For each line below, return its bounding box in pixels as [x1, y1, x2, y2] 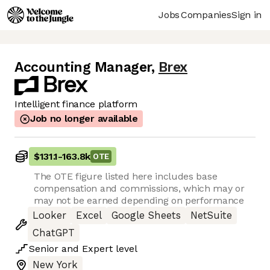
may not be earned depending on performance [34, 195, 244, 207]
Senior [29, 243, 58, 255]
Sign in [231, 8, 262, 20]
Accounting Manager [14, 59, 151, 76]
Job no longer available [30, 113, 138, 125]
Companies [181, 8, 231, 20]
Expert [82, 243, 113, 255]
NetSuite [190, 210, 232, 222]
